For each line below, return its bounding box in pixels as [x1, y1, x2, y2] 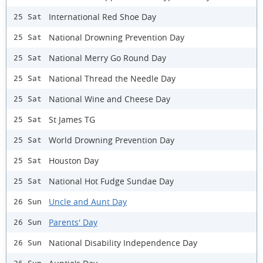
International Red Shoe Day [49, 11, 156, 22]
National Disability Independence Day [49, 237, 197, 248]
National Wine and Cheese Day [49, 93, 170, 104]
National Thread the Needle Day [49, 72, 176, 84]
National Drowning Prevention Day [49, 31, 184, 43]
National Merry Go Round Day [49, 52, 166, 63]
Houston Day [49, 154, 99, 166]
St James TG [49, 113, 95, 125]
